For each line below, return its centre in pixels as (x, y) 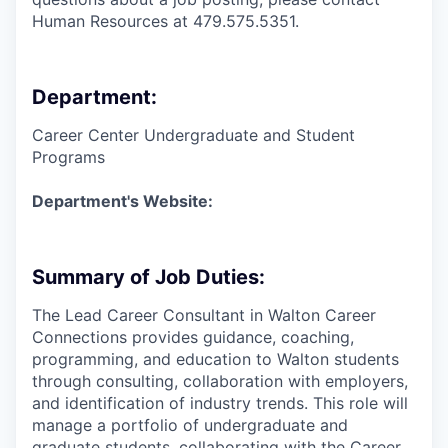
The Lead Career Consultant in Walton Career (204, 314)
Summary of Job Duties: (148, 276)
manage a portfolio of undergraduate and (190, 424)
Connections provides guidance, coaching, (193, 336)
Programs (68, 156)
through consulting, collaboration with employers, (220, 380)
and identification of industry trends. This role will (220, 402)
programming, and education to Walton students (215, 358)
